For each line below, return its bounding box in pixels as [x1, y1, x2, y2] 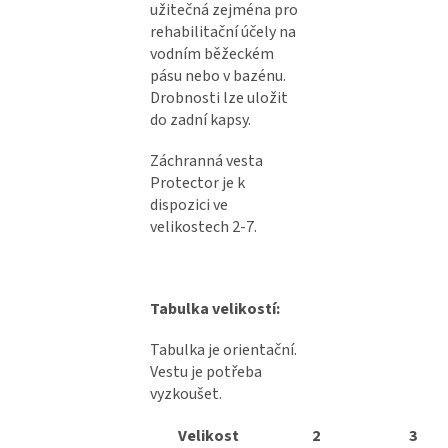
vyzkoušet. [150, 383, 222, 406]
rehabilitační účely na [150, 21, 296, 44]
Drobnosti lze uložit [150, 87, 288, 110]
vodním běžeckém [150, 43, 274, 66]
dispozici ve [150, 194, 228, 217]
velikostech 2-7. [150, 216, 257, 239]
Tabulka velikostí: [150, 298, 280, 321]
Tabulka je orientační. [150, 339, 297, 362]
